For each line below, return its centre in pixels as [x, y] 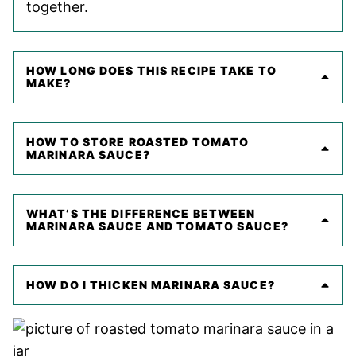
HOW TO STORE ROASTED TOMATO [138, 142]
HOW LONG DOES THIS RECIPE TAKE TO [151, 71]
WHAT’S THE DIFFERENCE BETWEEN [141, 214]
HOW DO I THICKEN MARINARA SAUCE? [151, 285]
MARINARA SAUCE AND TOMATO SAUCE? [157, 226]
